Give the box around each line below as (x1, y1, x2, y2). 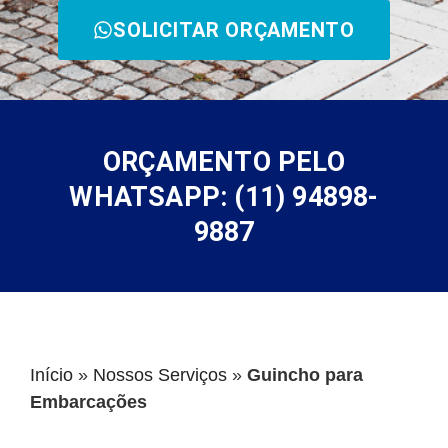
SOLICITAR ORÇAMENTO (113, 17, 355, 42)
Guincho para (247, 364, 363, 385)
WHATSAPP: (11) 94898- (69, 180, 379, 213)
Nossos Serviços (93, 364, 227, 385)
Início (30, 364, 73, 385)
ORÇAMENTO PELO (103, 145, 345, 178)
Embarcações (30, 391, 147, 412)
